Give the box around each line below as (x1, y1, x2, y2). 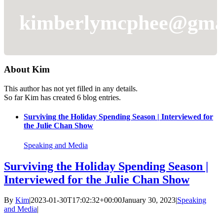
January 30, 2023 (122, 196, 176, 205)
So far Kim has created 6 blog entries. (4, 93, 121, 102)
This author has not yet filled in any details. (4, 84, 138, 93)
